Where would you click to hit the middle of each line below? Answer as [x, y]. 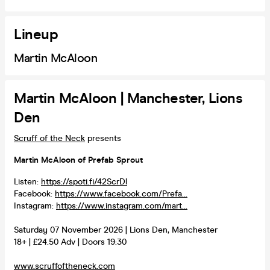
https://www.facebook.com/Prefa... [121, 193]
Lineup [36, 34]
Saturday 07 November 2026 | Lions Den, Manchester [116, 230]
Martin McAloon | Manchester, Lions [128, 98]
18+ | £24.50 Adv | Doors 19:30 [70, 242]
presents [103, 138]
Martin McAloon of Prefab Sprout [78, 160]
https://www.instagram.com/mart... [122, 206]
